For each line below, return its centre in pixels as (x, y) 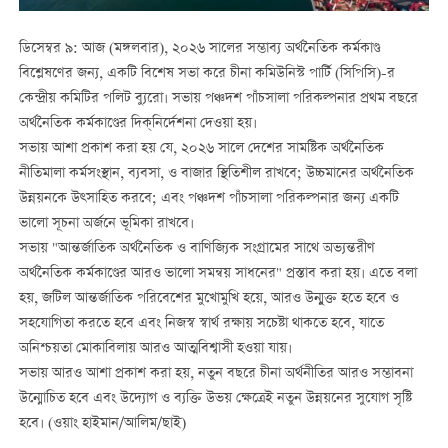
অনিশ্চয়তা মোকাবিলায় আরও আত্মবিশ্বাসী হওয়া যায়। (155, 348)
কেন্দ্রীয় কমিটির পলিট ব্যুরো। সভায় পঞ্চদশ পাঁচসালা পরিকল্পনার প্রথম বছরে (218, 98)
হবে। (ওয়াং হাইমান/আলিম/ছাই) (102, 423)
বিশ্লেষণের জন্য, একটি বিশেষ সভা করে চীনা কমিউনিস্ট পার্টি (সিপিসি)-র (206, 73)
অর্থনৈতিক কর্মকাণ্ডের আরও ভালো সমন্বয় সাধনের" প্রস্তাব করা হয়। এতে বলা (217, 273)
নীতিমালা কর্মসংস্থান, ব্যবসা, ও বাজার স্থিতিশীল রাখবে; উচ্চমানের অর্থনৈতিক (216, 173)
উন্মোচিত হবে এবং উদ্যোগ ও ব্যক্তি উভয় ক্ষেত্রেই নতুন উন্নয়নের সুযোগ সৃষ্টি (215, 398)
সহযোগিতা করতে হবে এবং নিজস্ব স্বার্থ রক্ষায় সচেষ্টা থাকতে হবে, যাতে (201, 323)
